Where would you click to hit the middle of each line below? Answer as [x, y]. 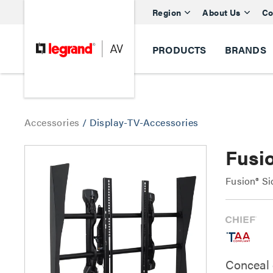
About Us [222, 12]
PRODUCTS [179, 50]
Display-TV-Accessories [144, 122]
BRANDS [245, 50]
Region [167, 12]
